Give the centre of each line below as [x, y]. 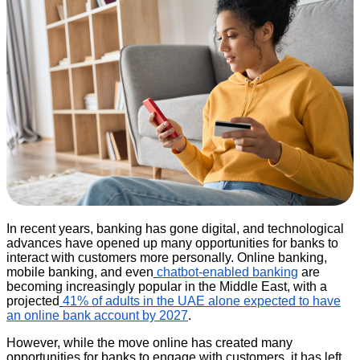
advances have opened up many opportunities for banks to [172, 243]
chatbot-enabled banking [227, 272]
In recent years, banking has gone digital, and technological [175, 229]
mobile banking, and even [80, 272]
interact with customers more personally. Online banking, [167, 258]
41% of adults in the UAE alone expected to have [202, 301]
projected [33, 301]
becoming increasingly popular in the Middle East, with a [167, 287]
